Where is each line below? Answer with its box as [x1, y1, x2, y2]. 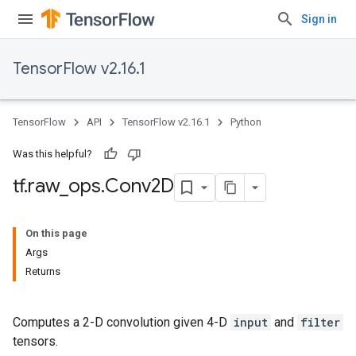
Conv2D [105, 174, 174, 199]
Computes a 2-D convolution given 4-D [13, 315, 230, 330]
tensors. [13, 334, 58, 349]
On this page [25, 227, 87, 239]
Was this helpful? [13, 148, 92, 160]
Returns [25, 265, 60, 277]
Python [230, 116, 261, 128]
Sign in [301, 13, 337, 25]
